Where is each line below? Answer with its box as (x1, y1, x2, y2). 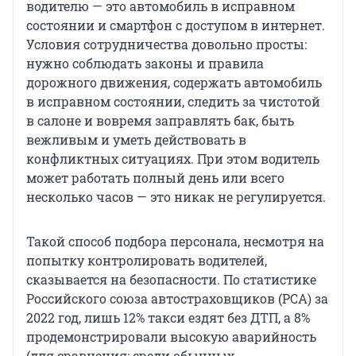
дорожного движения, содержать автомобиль (26, 73, 322, 91)
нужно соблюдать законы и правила (26, 54, 264, 72)
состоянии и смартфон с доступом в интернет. (26, 16, 325, 33)
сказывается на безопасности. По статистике (26, 270, 316, 288)
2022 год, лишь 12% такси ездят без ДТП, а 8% (26, 308, 310, 326)
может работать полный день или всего (26, 168, 284, 186)
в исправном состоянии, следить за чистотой (26, 92, 320, 110)
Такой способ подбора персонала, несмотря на (26, 232, 324, 250)
